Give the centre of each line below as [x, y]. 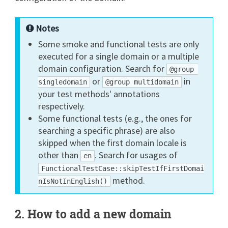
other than [60, 155]
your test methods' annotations [99, 94]
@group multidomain [142, 82]
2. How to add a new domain [93, 213]
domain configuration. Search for [103, 68]
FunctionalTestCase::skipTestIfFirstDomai [123, 168]
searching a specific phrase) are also [107, 130]
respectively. [62, 106]
